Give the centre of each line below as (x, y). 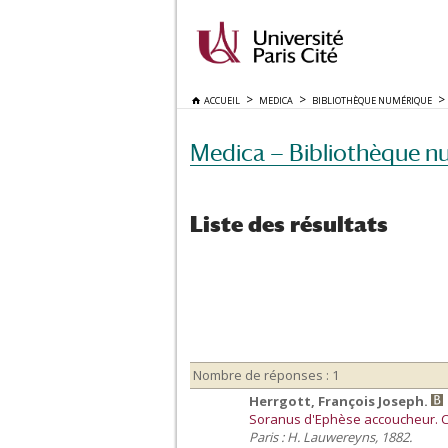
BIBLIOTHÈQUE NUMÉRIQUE (372, 100)
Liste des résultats (289, 224)
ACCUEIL (220, 100)
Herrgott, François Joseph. (340, 400)
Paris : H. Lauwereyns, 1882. (330, 436)
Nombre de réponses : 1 (266, 375)
